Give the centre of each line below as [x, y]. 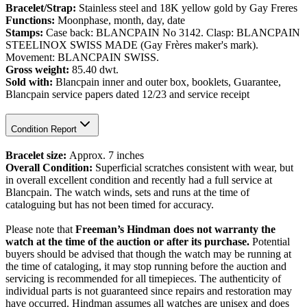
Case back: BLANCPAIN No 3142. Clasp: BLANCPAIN [173, 33]
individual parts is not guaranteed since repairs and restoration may [149, 291]
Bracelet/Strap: [42, 8]
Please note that [40, 229]
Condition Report [44, 129]
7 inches [126, 155]
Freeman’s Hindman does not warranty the [175, 229]
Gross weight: [39, 70]
